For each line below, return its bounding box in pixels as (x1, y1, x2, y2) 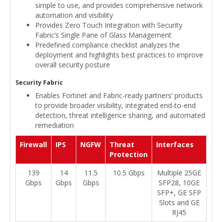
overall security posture (35, 60, 110, 70)
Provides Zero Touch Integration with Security (35, 20, 182, 30)
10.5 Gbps (112, 168, 145, 178)
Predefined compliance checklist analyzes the (35, 40, 180, 50)
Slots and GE (159, 198, 200, 208)
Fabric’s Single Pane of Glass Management (35, 30, 171, 40)
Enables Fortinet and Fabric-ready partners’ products (35, 91, 203, 101)
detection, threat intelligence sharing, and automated (35, 111, 205, 120)
